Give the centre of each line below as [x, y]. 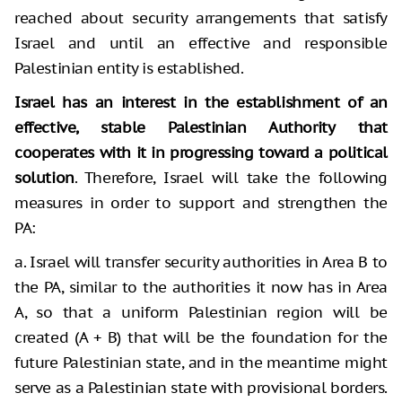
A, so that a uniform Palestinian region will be [201, 313]
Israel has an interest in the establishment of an [201, 103]
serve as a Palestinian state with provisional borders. [201, 388]
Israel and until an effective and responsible [201, 44]
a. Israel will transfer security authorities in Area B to [201, 262]
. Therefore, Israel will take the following [231, 178]
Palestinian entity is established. [129, 69]
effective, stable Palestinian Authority [175, 128]
